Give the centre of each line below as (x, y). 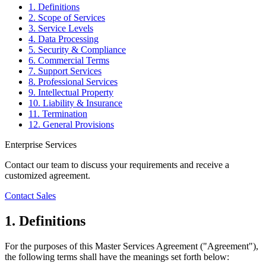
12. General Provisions (71, 124)
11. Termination (58, 113)
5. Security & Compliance (77, 49)
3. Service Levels (61, 28)
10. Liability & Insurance (75, 103)
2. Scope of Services (67, 17)
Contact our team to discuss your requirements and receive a (117, 164)
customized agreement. (47, 175)
